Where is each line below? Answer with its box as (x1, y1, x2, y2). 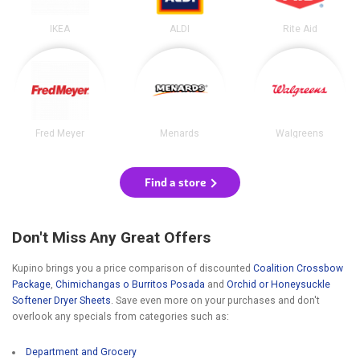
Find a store (145, 175, 207, 190)
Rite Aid (282, 23, 317, 35)
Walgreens (276, 127, 325, 139)
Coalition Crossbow (253, 263, 343, 275)
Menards (160, 127, 200, 139)
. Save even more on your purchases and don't (111, 295, 320, 307)
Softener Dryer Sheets (12, 295, 111, 307)
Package (12, 279, 51, 291)
